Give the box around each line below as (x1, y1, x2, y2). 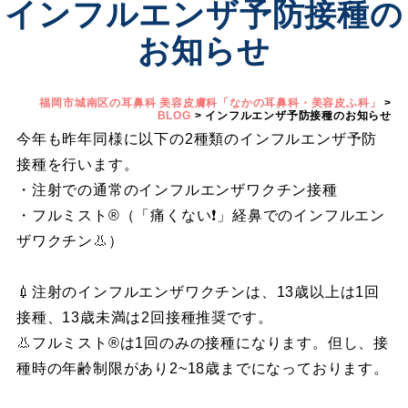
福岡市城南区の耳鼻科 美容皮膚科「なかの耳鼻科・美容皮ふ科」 (39, 96, 382, 109)
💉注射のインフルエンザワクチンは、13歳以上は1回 (15, 283, 380, 300)
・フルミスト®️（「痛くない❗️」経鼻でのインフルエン (15, 207, 385, 223)
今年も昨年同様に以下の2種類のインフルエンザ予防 (15, 130, 378, 147)
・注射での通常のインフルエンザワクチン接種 (15, 181, 338, 198)
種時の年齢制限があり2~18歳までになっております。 (15, 360, 389, 376)
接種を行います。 (15, 156, 139, 172)
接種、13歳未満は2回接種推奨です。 (15, 309, 273, 325)
